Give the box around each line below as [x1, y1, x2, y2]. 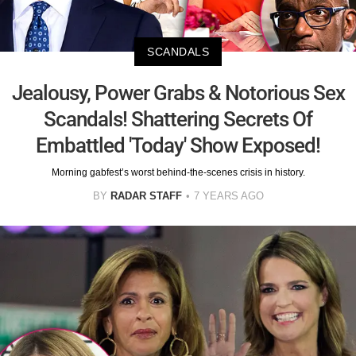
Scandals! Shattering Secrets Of [44, 106, 312, 131]
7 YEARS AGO [193, 189, 264, 202]
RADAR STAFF [110, 189, 182, 202]
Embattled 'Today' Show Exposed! [36, 133, 320, 157]
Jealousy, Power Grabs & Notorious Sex [11, 80, 345, 105]
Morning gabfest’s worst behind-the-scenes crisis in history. [51, 166, 305, 178]
